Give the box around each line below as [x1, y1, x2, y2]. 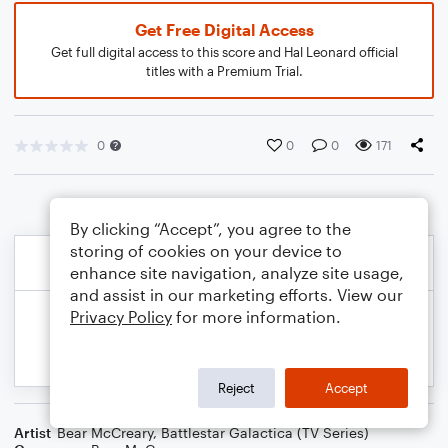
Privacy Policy [70, 307, 172, 326]
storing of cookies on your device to [70, 241, 342, 260]
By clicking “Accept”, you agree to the [70, 219, 351, 238]
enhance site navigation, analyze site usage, [70, 263, 404, 282]
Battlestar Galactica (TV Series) [161, 424, 369, 441]
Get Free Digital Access [134, 20, 314, 39]
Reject [218, 379, 255, 396]
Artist [14, 424, 51, 441]
